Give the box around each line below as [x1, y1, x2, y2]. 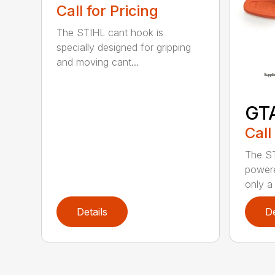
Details [77, 206, 108, 219]
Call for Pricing [56, 2, 159, 20]
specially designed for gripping [56, 41, 192, 54]
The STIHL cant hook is [56, 26, 164, 39]
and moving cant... [56, 56, 139, 69]
